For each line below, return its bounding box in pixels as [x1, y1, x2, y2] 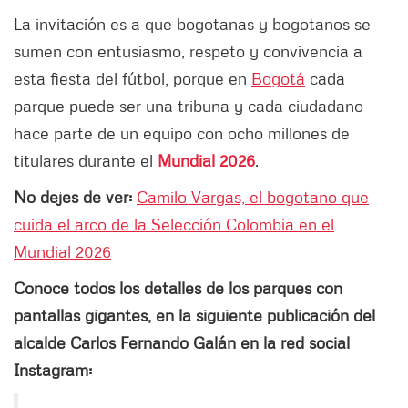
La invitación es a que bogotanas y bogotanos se [14, 14, 371, 35]
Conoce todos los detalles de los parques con [14, 278, 342, 299]
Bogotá [251, 68, 305, 89]
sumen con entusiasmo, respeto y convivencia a [14, 41, 362, 62]
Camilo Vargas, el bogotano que [137, 187, 369, 208]
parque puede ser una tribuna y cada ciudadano [14, 96, 363, 117]
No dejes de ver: [14, 187, 137, 208]
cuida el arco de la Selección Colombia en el [14, 214, 334, 235]
